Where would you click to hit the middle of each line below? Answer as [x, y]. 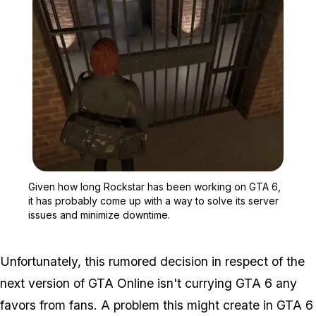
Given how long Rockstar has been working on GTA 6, [154, 186]
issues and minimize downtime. [99, 214]
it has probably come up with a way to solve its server [153, 200]
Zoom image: [186, 178]
